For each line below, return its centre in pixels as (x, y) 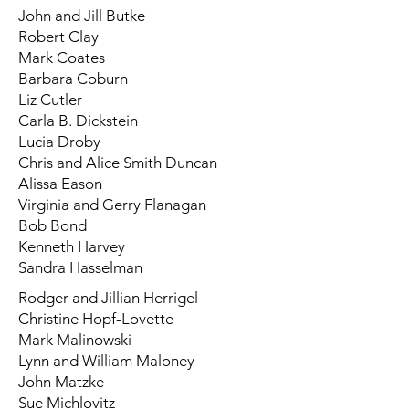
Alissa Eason (60, 184)
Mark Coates (62, 58)
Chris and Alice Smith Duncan (118, 163)
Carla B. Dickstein (78, 121)
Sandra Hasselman (80, 267)
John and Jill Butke (82, 16)
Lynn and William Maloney (106, 361)
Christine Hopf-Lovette (96, 319)
